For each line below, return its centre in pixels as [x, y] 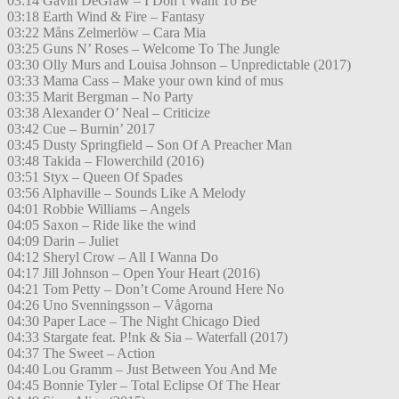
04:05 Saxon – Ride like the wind [102, 225]
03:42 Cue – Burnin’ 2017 [81, 129]
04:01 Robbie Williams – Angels [98, 209]
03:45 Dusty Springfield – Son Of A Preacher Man [150, 145]
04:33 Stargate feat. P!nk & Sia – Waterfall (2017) [147, 338]
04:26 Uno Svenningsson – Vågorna [110, 305]
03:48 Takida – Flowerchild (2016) [106, 161]
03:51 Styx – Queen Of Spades [95, 177]
